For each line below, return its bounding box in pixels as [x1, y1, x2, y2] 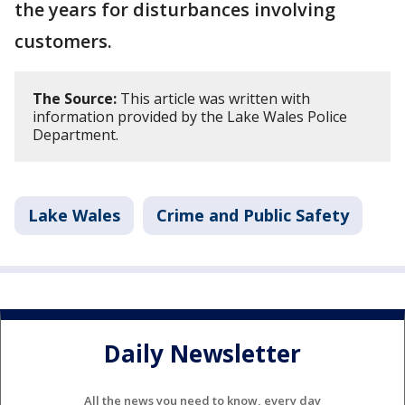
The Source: [33, 89, 117, 108]
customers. [14, 29, 112, 53]
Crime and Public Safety [156, 204, 349, 226]
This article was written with [117, 89, 310, 108]
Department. [33, 125, 118, 145]
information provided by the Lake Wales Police [33, 107, 347, 127]
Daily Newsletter [104, 337, 301, 371]
